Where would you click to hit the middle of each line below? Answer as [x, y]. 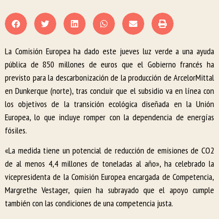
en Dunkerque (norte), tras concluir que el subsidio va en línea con [109, 90]
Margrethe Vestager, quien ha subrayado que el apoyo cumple [109, 190]
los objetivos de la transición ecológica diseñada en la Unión [109, 104]
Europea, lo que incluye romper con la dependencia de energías [109, 117]
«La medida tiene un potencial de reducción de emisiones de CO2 [109, 151]
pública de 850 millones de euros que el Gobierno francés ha [109, 64]
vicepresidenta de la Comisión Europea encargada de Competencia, [109, 177]
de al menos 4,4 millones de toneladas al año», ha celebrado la [109, 164]
